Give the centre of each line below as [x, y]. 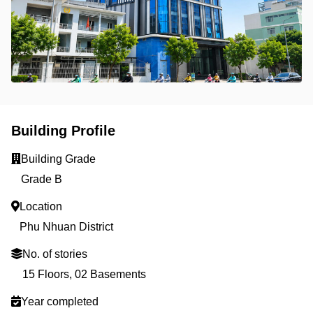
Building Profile [63, 131]
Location [41, 206]
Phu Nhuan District [66, 227]
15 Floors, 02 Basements [84, 274]
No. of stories [55, 254]
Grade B [42, 179]
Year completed [60, 301]
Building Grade [58, 159]
